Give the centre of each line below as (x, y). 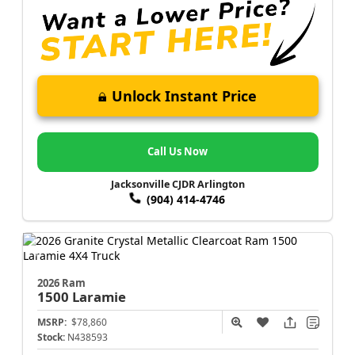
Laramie (99, 296)
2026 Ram (61, 282)
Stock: (51, 337)
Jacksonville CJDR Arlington (177, 185)
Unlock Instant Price (184, 96)
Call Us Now (177, 152)
